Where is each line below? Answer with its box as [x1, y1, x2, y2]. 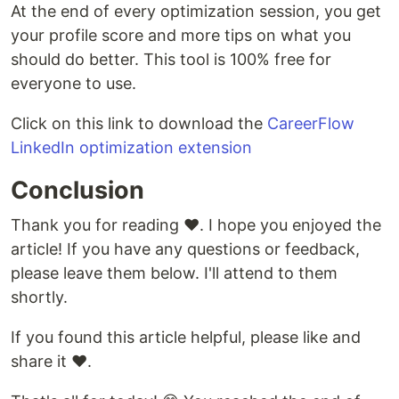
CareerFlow [267, 114, 354, 134]
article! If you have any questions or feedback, [11, 240, 360, 259]
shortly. [11, 288, 68, 307]
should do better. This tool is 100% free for [11, 50, 331, 69]
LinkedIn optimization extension [11, 138, 252, 158]
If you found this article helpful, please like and [11, 328, 361, 347]
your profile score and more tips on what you [11, 26, 351, 45]
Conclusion [11, 175, 144, 206]
